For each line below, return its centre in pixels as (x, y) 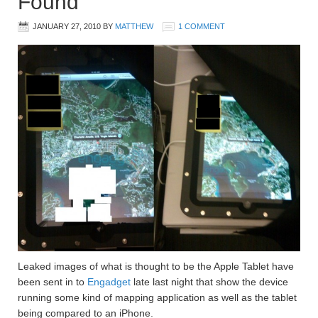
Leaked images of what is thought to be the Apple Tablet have (156, 267)
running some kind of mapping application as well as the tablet (157, 298)
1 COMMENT (202, 27)
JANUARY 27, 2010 (67, 27)
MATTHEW (134, 27)
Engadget (109, 282)
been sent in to (53, 282)
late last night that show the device (209, 282)
